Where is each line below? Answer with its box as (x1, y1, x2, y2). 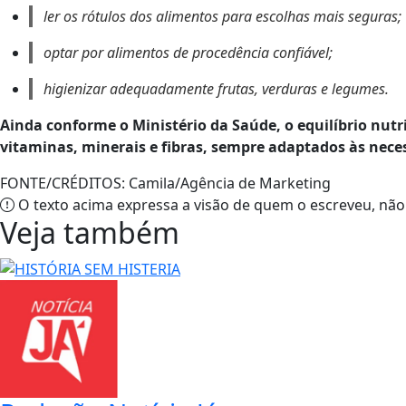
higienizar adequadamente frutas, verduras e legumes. (43, 78, 389, 99)
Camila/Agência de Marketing (125, 172, 331, 193)
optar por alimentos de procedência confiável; (43, 42, 333, 63)
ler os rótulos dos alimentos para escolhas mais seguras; (43, 5, 401, 26)
